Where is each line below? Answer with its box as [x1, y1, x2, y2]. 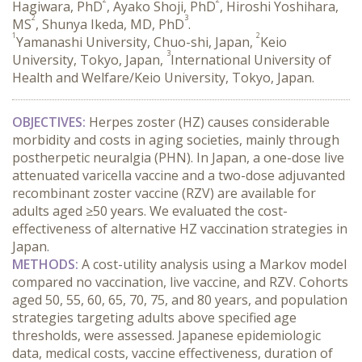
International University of [170, 51, 331, 69]
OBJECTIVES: [12, 113, 86, 131]
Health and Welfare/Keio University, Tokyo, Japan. [12, 69, 314, 86]
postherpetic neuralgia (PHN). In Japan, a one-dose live [12, 149, 344, 166]
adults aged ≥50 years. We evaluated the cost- [12, 202, 288, 220]
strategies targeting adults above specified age [12, 309, 297, 326]
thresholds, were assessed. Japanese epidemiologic [12, 326, 321, 344]
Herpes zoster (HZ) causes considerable [86, 113, 330, 131]
